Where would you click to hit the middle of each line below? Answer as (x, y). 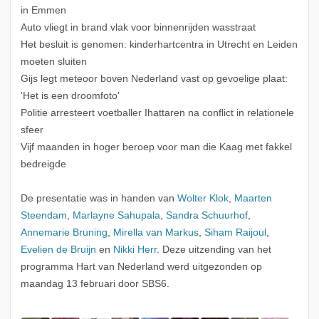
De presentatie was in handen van (99, 199)
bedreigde (43, 164)
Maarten (253, 199)
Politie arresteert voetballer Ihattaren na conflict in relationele (157, 113)
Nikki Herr (135, 250)
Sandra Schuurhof (206, 216)
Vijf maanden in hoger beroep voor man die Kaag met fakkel (156, 147)
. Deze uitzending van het (214, 250)
